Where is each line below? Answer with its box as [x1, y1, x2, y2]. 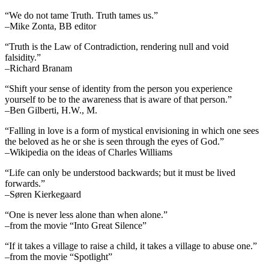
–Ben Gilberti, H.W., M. [5, 104, 97, 115]
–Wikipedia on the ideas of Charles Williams [5, 147, 172, 157]
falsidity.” [5, 52, 41, 62]
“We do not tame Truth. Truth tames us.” [5, 10, 158, 20]
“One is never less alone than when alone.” [5, 209, 168, 220]
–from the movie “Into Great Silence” [5, 220, 147, 231]
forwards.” [5, 178, 45, 189]
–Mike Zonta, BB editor [5, 20, 96, 31]
